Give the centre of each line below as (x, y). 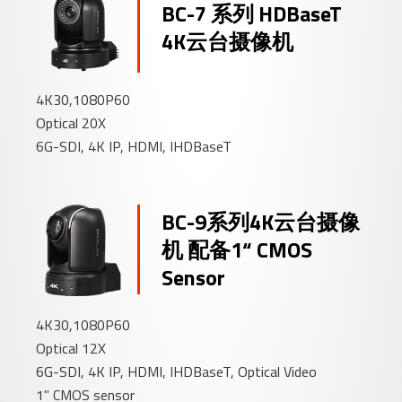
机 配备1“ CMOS (237, 249)
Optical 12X (71, 348)
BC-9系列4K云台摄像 (261, 221)
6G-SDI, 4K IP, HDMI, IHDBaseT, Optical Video (177, 371)
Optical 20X (71, 122)
